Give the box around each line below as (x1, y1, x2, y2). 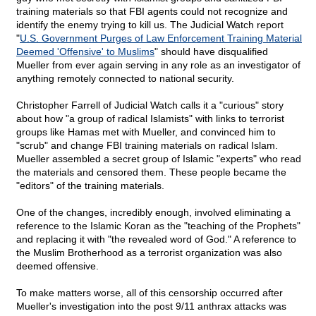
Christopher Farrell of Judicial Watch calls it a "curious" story (16, 99, 284, 111)
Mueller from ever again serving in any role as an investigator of (16, 59, 300, 71)
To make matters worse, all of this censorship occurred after (16, 287, 283, 299)
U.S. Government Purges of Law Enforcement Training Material (20, 32, 302, 44)
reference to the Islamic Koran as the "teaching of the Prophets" (16, 220, 300, 232)
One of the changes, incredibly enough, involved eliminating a (16, 207, 291, 219)
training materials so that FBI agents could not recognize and (16, 6, 288, 18)
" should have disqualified (154, 46, 268, 58)
